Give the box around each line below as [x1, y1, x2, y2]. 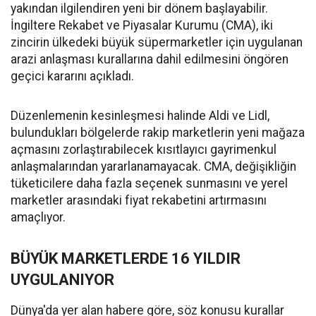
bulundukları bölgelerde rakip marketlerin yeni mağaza [11, 126, 305, 140]
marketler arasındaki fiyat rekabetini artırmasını [11, 193, 267, 208]
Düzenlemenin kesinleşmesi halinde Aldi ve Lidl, [11, 109, 269, 123]
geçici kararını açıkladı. [11, 69, 134, 84]
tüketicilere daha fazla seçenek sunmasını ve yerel [11, 176, 288, 191]
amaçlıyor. [11, 210, 66, 225]
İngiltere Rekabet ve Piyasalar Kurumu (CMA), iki [11, 18, 273, 33]
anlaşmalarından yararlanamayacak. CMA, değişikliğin [11, 159, 296, 174]
